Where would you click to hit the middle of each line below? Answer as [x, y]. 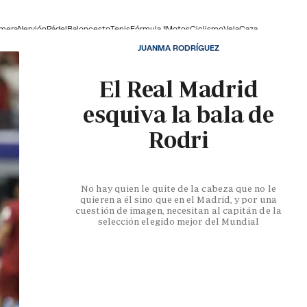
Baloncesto [89, 28]
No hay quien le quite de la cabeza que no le [179, 189]
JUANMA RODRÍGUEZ [179, 48]
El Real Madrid [179, 89]
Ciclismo [207, 28]
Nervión [32, 28]
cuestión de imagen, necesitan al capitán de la [179, 211]
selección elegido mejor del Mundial [179, 222]
